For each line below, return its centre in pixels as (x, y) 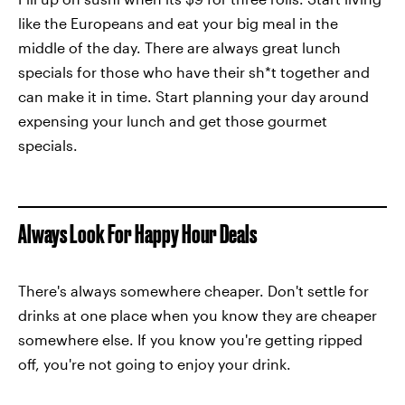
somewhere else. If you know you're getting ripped (190, 339)
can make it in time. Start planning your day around (193, 96)
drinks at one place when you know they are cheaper (198, 315)
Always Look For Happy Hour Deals (137, 234)
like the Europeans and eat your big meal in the (178, 23)
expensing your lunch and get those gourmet (173, 121)
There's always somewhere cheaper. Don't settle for (193, 291)
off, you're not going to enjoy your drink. (155, 364)
